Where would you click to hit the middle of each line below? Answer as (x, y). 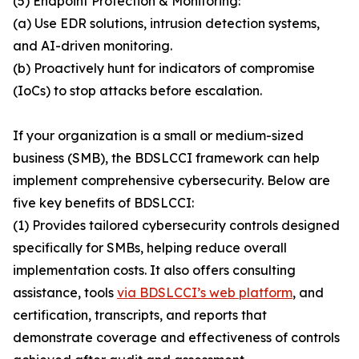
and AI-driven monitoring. (93, 46)
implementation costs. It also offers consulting (154, 270)
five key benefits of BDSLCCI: (103, 203)
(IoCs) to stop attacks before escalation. (137, 91)
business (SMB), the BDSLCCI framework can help (166, 158)
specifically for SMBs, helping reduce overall (150, 248)
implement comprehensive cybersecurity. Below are (171, 181)
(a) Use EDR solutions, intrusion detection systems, (166, 24)
